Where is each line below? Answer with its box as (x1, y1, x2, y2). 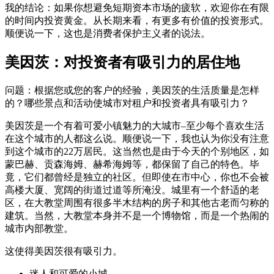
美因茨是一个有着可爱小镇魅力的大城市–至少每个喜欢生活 (5, 120, 264, 131)
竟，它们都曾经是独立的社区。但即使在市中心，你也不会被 (5, 172, 269, 183)
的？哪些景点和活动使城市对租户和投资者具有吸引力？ (5, 98, 250, 109)
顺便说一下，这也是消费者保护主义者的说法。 (5, 28, 210, 39)
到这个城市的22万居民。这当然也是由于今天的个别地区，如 (5, 146, 269, 157)
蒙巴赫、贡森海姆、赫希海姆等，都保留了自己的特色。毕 (5, 159, 259, 170)
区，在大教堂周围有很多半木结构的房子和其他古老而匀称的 (5, 198, 269, 209)
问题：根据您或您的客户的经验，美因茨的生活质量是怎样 (5, 85, 259, 96)
